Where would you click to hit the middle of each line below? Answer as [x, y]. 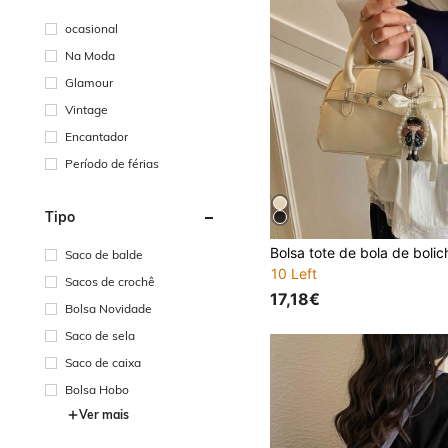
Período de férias [112, 163]
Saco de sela [100, 335]
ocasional [91, 28]
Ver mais [104, 414]
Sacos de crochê [110, 281]
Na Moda [90, 55]
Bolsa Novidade [108, 308]
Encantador [96, 136]
